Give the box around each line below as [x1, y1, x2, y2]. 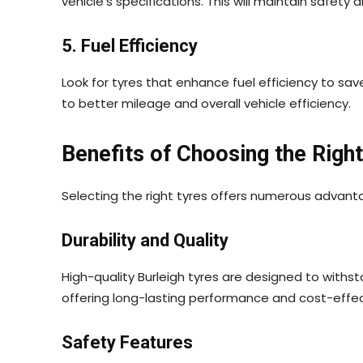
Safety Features [62, 331, 193, 352]
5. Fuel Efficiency [62, 35, 198, 56]
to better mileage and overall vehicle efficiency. [62, 94, 351, 112]
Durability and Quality [62, 229, 228, 250]
